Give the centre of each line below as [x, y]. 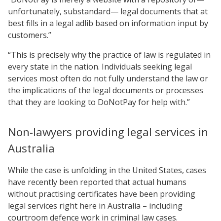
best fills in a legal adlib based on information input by [108, 23]
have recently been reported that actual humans [97, 182]
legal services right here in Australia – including [95, 205]
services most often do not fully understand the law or [108, 78]
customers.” [30, 35]
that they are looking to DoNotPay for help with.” [99, 102]
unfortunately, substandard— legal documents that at [108, 11]
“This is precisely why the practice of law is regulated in [109, 55]
